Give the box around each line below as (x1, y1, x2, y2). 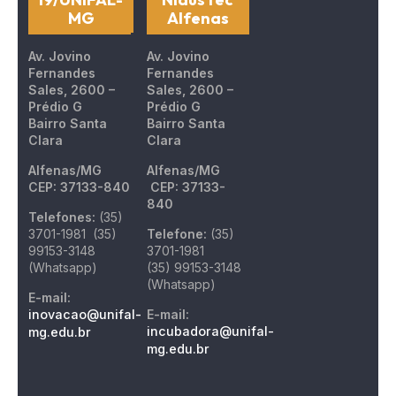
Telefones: (28, 209, 96, 225)
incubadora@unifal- (146, 323, 274, 339)
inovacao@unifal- (28, 306, 142, 322)
